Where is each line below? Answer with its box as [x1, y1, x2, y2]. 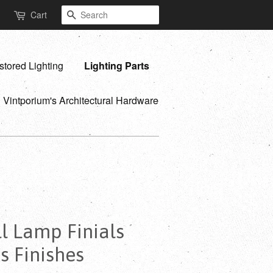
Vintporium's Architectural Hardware [3, 93, 158, 107]
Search [76, 8, 107, 22]
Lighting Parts [84, 58, 149, 73]
